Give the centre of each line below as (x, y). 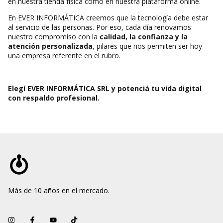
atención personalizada (50, 46)
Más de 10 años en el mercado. (59, 190)
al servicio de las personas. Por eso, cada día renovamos (100, 27)
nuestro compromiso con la (54, 37)
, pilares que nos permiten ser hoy (147, 46)
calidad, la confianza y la (144, 37)
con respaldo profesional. (54, 98)
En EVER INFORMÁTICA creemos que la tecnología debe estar (108, 18)
